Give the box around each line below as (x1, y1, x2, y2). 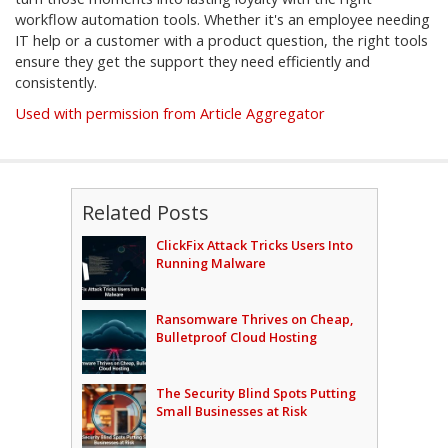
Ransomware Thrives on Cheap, (155, 310, 353, 329)
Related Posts (81, 199, 209, 227)
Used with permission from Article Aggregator (15, 104, 325, 124)
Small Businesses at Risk (155, 402, 307, 421)
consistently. (15, 73, 97, 93)
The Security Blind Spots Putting (155, 384, 356, 403)
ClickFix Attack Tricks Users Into (155, 236, 353, 255)
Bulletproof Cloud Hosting (155, 328, 317, 347)
